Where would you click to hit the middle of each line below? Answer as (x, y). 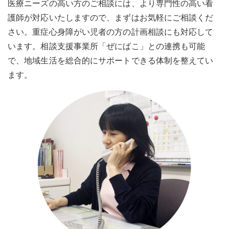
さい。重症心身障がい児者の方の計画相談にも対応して (111, 32)
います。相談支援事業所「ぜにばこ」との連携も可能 (107, 46)
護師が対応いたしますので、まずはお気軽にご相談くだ (111, 18)
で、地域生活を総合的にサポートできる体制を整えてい (111, 61)
